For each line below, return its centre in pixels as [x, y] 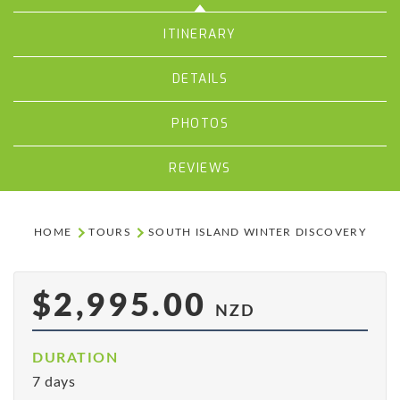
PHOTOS [200, 123]
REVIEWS [200, 168]
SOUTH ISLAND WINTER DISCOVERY [257, 233]
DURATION [75, 358]
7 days [54, 382]
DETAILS [200, 79]
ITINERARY [200, 34]
